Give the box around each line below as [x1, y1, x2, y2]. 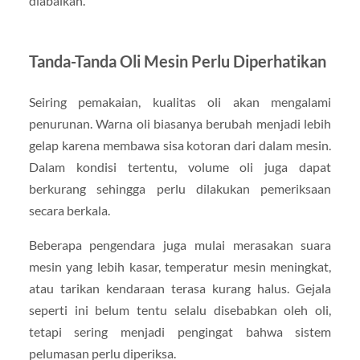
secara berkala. [28, 202, 110, 218]
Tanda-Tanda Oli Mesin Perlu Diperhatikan [28, 51, 326, 71]
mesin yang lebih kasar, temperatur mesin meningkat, [28, 258, 332, 274]
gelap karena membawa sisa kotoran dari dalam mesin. [28, 137, 332, 153]
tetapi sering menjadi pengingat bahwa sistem [28, 323, 332, 339]
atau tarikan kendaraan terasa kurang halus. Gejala [28, 280, 332, 296]
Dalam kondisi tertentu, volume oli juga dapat [28, 158, 332, 174]
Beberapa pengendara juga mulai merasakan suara [28, 236, 332, 252]
